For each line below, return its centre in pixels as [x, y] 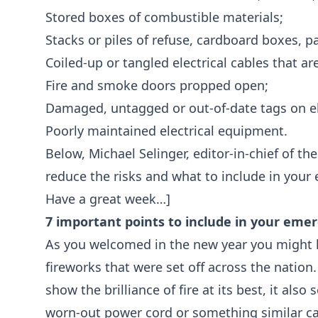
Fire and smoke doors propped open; [157, 85]
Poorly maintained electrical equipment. [166, 131]
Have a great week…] [108, 199]
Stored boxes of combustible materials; [164, 17]
